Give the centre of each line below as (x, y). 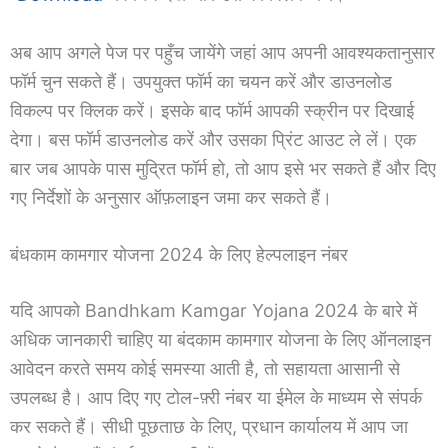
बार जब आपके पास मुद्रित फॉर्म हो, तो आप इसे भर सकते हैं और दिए (223, 168)
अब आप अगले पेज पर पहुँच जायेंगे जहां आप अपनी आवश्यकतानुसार (222, 52)
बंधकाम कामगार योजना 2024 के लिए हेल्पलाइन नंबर (181, 255)
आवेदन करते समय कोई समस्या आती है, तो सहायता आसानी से (205, 369)
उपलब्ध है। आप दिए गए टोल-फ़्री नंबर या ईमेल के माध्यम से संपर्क (216, 398)
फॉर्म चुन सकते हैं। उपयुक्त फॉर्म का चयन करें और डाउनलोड (201, 81)
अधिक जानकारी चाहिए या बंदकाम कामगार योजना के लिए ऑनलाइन (220, 340)
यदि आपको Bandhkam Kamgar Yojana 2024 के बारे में (213, 311)
